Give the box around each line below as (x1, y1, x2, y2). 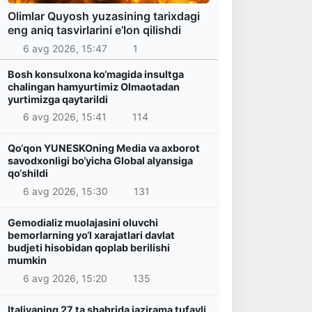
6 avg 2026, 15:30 (22, 185, 108, 197)
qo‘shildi (8, 167, 48, 180)
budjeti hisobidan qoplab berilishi (8, 241, 170, 253)
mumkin (8, 253, 47, 266)
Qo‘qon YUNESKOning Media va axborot (8, 142, 200, 155)
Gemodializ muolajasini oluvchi (8, 216, 158, 228)
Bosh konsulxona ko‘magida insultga (8, 68, 184, 80)
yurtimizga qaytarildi (8, 93, 108, 105)
